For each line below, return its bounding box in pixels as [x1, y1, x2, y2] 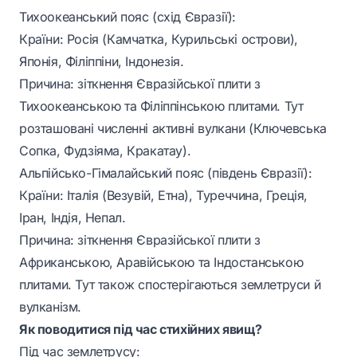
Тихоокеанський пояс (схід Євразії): [19, 9, 236, 25]
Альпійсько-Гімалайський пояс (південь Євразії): [19, 165, 312, 181]
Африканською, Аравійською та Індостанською [19, 254, 304, 270]
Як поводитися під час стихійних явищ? [19, 321, 262, 337]
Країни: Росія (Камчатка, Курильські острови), [19, 31, 299, 47]
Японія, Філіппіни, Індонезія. [19, 53, 184, 69]
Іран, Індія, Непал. [19, 210, 126, 226]
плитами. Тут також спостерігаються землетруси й [19, 277, 321, 292]
